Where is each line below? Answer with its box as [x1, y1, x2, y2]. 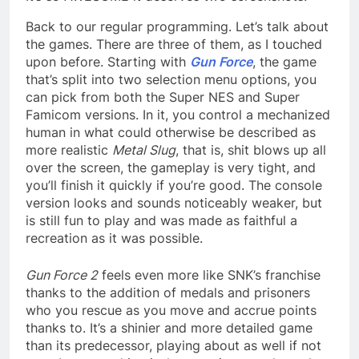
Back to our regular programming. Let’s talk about [26, 18, 329, 34]
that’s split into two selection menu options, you [26, 71, 317, 87]
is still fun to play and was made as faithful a [26, 212, 297, 228]
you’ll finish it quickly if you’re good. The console [26, 176, 322, 193]
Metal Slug [112, 141, 175, 158]
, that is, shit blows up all [175, 141, 326, 158]
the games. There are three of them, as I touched [26, 35, 322, 52]
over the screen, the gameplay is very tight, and [26, 159, 316, 175]
